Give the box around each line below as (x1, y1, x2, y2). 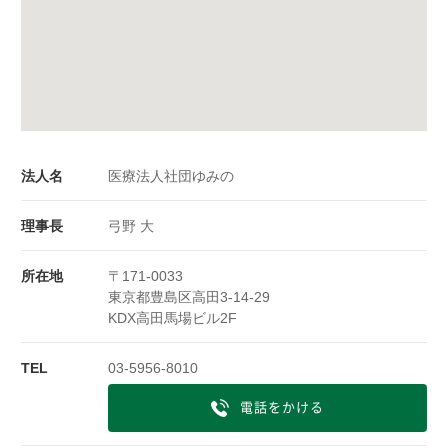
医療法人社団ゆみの (107, 168, 234, 185)
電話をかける (240, 396, 325, 416)
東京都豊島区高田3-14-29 (107, 289, 270, 306)
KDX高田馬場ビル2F (107, 310, 237, 327)
